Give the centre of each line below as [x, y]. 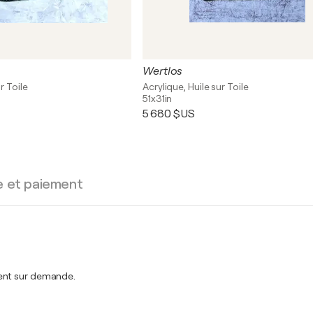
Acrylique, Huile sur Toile [196, 87]
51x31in [158, 99]
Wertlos [163, 71]
